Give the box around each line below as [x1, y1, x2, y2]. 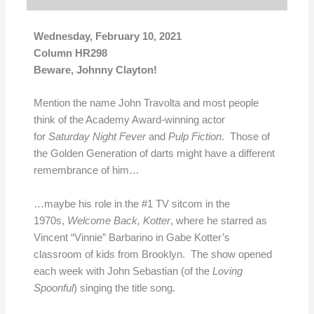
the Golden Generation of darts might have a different [33, 148, 275, 160]
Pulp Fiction [168, 131, 221, 143]
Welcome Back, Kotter [67, 214, 170, 226]
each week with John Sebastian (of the [33, 265, 212, 277]
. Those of [221, 131, 270, 143]
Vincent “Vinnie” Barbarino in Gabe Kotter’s [33, 231, 230, 243]
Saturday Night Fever [48, 131, 146, 143]
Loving [212, 265, 243, 277]
